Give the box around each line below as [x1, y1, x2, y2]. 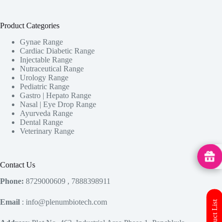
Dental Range [20, 118, 63, 127]
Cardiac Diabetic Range [20, 47, 95, 55]
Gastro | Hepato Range [20, 91, 91, 100]
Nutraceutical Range [20, 64, 84, 73]
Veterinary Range [20, 127, 74, 136]
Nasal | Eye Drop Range [20, 100, 96, 109]
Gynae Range [20, 38, 63, 47]
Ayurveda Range [20, 109, 73, 118]
